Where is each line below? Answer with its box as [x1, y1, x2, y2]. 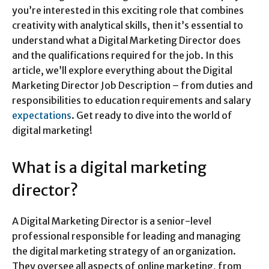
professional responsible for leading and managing [12, 229, 241, 242]
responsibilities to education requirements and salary [12, 94, 251, 106]
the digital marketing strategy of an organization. [12, 244, 236, 257]
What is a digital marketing [12, 157, 207, 177]
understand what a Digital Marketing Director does [12, 34, 241, 46]
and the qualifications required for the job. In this [12, 49, 234, 61]
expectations [12, 109, 71, 121]
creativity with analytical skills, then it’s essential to [12, 19, 243, 31]
